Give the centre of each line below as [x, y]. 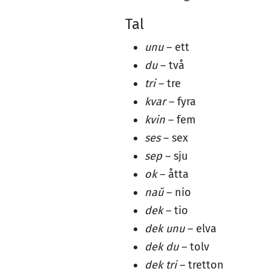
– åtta [173, 174]
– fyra [181, 102]
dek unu [165, 229]
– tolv [194, 247]
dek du [162, 247]
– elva [201, 229]
